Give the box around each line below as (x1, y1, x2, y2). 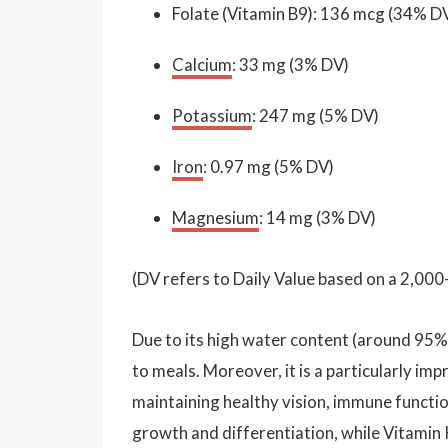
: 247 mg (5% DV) (252, 104, 379, 126)
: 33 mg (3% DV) (232, 53, 349, 75)
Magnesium (172, 206, 259, 228)
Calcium (172, 53, 232, 75)
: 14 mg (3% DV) (259, 206, 376, 228)
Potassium (172, 104, 252, 126)
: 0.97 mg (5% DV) (203, 155, 334, 177)
